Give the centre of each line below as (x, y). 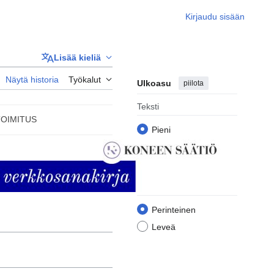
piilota (194, 83)
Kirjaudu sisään (215, 17)
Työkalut (85, 80)
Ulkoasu (154, 83)
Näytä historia (32, 80)
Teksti (148, 107)
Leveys (151, 187)
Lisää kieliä (77, 58)
